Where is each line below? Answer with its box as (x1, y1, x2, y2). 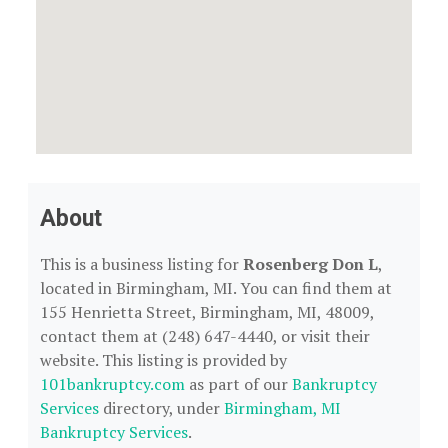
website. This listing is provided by (40, 349, 287, 371)
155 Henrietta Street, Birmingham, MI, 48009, (40, 301, 374, 323)
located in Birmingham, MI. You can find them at (40, 277, 392, 299)
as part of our (185, 373, 292, 395)
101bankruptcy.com (40, 373, 185, 395)
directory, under (99, 397, 224, 419)
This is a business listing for (40, 253, 243, 275)
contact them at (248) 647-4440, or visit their (40, 325, 370, 347)
